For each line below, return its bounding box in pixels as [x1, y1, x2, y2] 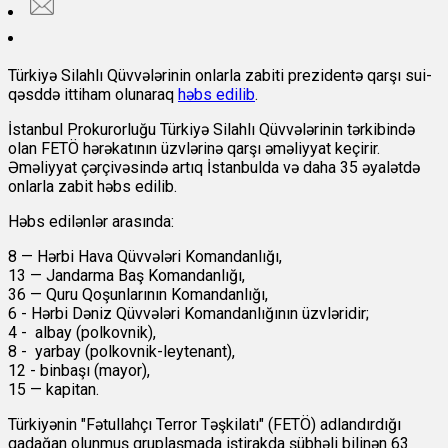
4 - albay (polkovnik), [8, 323, 156, 343]
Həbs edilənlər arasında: [8, 212, 174, 232]
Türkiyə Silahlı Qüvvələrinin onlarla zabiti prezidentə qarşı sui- [8, 66, 432, 86]
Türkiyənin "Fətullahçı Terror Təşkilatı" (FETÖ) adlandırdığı [8, 415, 401, 435]
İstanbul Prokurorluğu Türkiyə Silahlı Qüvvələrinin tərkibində [8, 120, 415, 140]
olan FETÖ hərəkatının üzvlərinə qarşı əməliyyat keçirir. [8, 139, 380, 159]
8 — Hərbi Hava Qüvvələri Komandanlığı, [8, 247, 282, 267]
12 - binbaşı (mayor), [8, 361, 150, 381]
